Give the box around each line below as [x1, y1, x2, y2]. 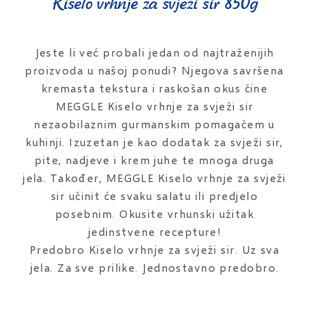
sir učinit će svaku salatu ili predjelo [50, 188, 259, 202]
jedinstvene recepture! [88, 224, 221, 238]
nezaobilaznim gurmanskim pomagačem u [34, 117, 275, 130]
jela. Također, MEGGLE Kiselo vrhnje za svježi [23, 170, 286, 184]
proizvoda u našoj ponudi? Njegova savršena [25, 63, 284, 77]
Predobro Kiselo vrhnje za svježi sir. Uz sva [29, 242, 280, 256]
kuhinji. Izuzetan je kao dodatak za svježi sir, [26, 134, 283, 148]
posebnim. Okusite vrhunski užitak [54, 206, 255, 220]
